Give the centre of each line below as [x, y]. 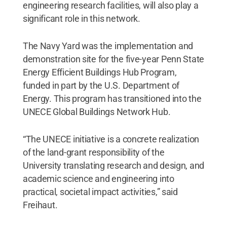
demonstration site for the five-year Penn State [113, 59]
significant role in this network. [81, 18]
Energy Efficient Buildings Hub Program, [100, 72]
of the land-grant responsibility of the [93, 152]
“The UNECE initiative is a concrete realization [111, 139]
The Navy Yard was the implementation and [108, 46]
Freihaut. [40, 205]
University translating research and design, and [113, 165]
